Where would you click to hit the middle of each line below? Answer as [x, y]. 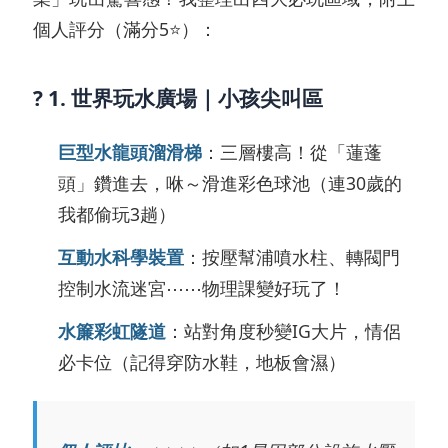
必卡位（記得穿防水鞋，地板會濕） [202, 361]
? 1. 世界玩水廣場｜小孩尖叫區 [178, 97]
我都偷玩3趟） [117, 213]
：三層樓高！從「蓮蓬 [292, 151]
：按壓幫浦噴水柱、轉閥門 [292, 256]
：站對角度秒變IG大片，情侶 [283, 330]
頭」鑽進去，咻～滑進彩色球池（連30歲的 [230, 182]
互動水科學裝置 [121, 256]
